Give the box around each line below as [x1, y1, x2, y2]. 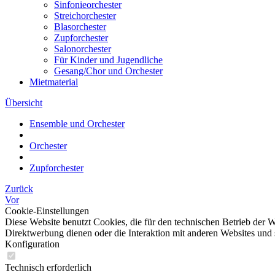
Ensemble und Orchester [29, 118, 125, 129]
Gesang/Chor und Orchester [54, 66, 163, 76]
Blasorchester [54, 21, 106, 32]
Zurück [5, 184, 33, 194]
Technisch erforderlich [5, 262, 91, 273]
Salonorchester [54, 44, 111, 54]
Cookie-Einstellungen [5, 206, 89, 216]
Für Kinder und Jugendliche [54, 55, 163, 65]
